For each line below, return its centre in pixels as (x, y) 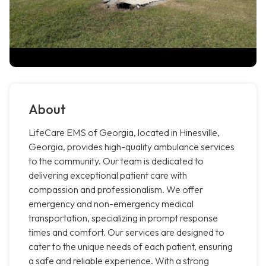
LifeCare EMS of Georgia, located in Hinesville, (124, 133)
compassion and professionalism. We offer (116, 190)
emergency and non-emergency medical (111, 204)
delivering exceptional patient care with (108, 175)
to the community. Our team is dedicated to (116, 161)
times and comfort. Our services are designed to (126, 232)
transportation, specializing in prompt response (123, 218)
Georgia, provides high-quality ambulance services (132, 147)
